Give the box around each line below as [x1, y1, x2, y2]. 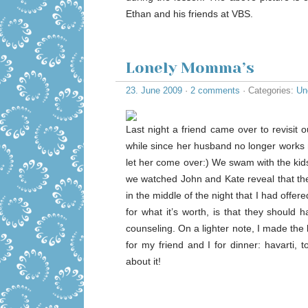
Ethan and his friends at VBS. [126, 8, 253, 19]
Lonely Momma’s [126, 59, 254, 76]
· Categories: [240, 85, 296, 96]
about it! [126, 256, 161, 267]
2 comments [190, 85, 240, 96]
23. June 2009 [126, 85, 182, 96]
